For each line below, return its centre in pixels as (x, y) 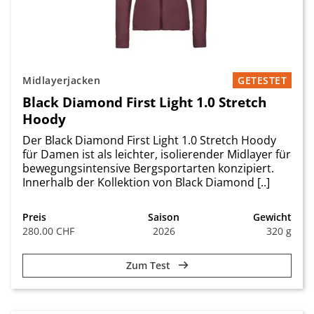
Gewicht (272, 217)
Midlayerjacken (61, 81)
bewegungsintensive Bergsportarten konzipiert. (148, 169)
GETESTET (262, 81)
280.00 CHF (48, 231)
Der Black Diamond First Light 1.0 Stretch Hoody (149, 141)
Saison (164, 217)
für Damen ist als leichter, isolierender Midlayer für (157, 155)
